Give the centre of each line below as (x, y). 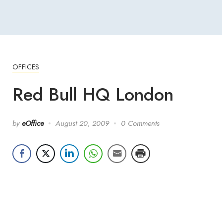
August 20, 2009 (82, 123)
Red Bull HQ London (93, 94)
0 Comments (140, 123)
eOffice (33, 123)
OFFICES (26, 67)
